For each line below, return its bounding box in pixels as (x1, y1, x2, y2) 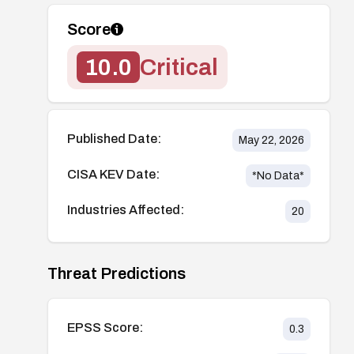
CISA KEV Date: (67, 167, 160, 181)
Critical (140, 54, 218, 80)
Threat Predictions (47, 264, 186, 282)
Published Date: (67, 131, 161, 145)
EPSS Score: (67, 320, 143, 334)
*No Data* (251, 169, 304, 182)
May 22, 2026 (238, 134, 304, 146)
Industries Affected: (67, 202, 184, 217)
